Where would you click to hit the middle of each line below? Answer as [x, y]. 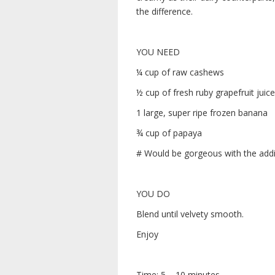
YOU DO [153, 194]
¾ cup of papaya [169, 133]
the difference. [165, 11]
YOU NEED [158, 52]
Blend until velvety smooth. [190, 214]
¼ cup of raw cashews [180, 72]
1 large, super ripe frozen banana [202, 113]
